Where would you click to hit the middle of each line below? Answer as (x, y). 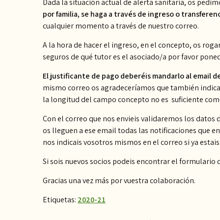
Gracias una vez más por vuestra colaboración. (119, 180)
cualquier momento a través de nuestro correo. (121, 26)
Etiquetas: (60, 200)
